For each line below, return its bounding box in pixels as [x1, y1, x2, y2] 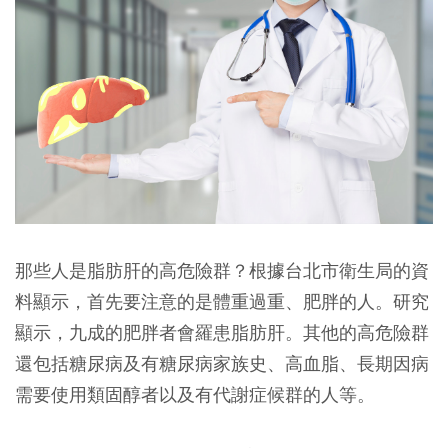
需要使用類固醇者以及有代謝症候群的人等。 [15, 383, 375, 407]
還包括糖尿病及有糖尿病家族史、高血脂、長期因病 [15, 352, 429, 376]
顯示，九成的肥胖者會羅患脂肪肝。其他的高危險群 [15, 321, 429, 345]
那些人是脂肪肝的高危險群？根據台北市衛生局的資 [15, 259, 429, 283]
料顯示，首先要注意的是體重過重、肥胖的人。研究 [15, 290, 429, 314]
